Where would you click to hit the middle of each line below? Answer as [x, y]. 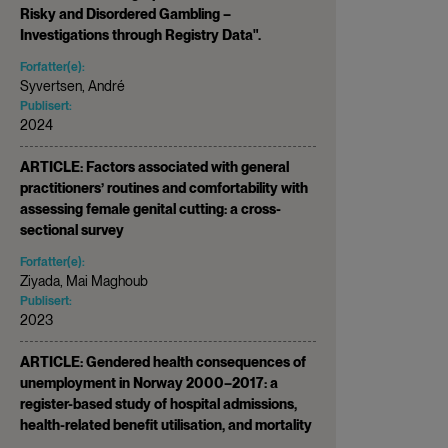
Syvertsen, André [72, 85]
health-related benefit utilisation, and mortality [166, 424]
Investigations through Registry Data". [140, 34]
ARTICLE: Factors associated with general [154, 166]
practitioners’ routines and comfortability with [164, 187]
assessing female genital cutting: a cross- [150, 208]
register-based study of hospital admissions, [158, 403]
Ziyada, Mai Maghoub [84, 280]
